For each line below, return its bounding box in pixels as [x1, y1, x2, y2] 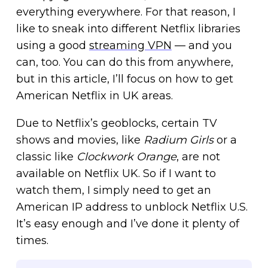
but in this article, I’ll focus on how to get [16, 72, 233, 86]
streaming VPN [89, 38, 172, 52]
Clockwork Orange [76, 150, 176, 163]
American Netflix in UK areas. [16, 89, 173, 102]
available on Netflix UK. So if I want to [16, 166, 216, 180]
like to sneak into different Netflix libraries [16, 22, 240, 35]
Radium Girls [143, 133, 214, 147]
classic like [16, 150, 77, 163]
